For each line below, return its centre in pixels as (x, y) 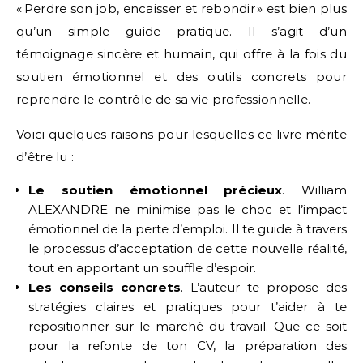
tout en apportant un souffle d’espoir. (142, 268)
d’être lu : (45, 157)
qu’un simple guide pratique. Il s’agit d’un (181, 31)
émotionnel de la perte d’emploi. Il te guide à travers (188, 229)
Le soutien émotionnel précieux (156, 190)
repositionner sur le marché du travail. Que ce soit (188, 326)
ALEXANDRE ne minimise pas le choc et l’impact (188, 209)
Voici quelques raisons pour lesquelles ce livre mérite (181, 134)
